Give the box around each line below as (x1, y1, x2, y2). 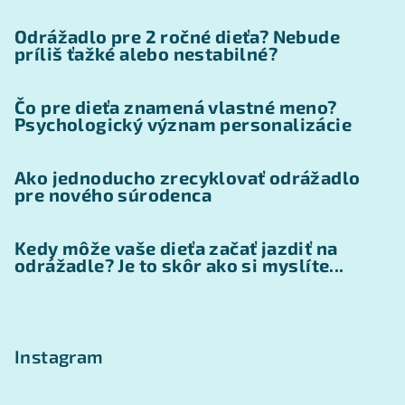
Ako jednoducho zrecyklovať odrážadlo (14, 166, 361, 189)
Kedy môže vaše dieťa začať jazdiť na (14, 237, 338, 259)
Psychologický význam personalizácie (14, 113, 352, 136)
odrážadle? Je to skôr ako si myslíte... (14, 254, 344, 277)
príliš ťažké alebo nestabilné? (14, 42, 278, 65)
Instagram (14, 345, 104, 368)
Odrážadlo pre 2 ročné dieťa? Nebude (14, 25, 340, 48)
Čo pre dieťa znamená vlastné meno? (14, 96, 337, 118)
